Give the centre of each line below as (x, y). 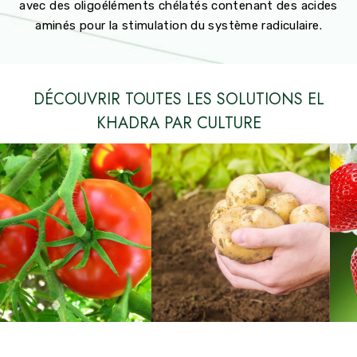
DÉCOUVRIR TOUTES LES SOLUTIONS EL (178, 99)
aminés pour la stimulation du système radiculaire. (178, 25)
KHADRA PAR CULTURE (178, 123)
